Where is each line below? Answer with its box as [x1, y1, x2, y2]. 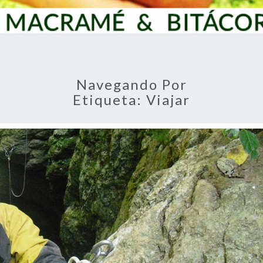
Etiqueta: [73, 91, 146, 108]
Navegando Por [76, 76, 187, 93]
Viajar [146, 91, 190, 108]
